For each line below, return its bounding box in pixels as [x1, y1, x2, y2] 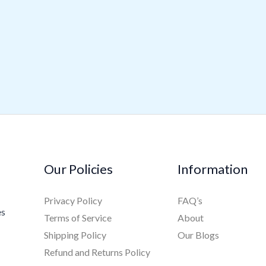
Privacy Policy [43, 195, 102, 207]
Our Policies [43, 161, 113, 178]
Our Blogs [177, 229, 219, 241]
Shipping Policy [43, 229, 106, 241]
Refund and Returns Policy [43, 246, 150, 258]
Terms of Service [43, 212, 112, 224]
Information [177, 161, 248, 178]
